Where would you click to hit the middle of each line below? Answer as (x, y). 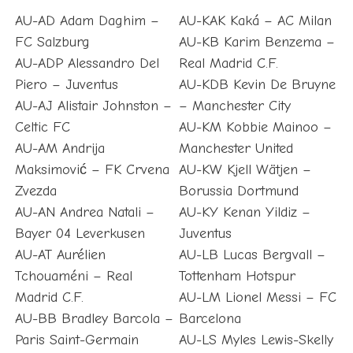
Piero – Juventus (66, 85)
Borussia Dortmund (239, 191)
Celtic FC (42, 128)
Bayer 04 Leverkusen (80, 234)
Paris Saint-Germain (76, 340)
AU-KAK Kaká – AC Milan (256, 21)
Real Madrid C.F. (229, 64)
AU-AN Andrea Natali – (84, 213)
